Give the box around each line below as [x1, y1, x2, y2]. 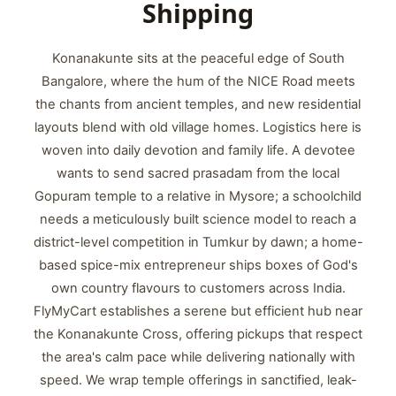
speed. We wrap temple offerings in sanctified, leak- [39, 372, 357, 388]
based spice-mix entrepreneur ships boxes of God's [38, 257, 358, 273]
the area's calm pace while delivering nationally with [41, 349, 355, 365]
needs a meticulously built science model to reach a [40, 211, 356, 227]
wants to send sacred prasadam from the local [57, 165, 339, 181]
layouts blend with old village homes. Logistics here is [34, 119, 362, 135]
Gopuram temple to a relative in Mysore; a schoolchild [34, 188, 362, 204]
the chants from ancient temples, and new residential [35, 96, 361, 112]
